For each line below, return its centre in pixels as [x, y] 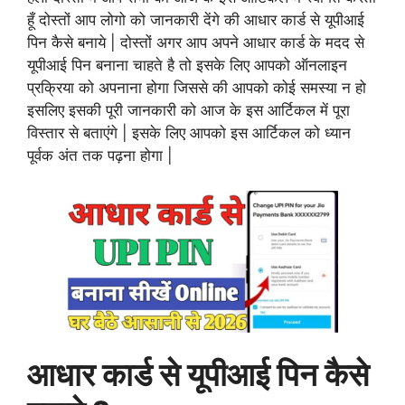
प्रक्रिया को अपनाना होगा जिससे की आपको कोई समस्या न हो [197, 88]
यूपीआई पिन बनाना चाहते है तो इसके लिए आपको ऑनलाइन [187, 66]
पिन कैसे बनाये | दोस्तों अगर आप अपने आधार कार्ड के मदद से [196, 43]
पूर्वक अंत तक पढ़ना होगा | [100, 156]
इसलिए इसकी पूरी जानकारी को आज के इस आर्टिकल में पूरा [188, 111]
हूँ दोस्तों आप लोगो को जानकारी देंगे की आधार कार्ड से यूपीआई [196, 20]
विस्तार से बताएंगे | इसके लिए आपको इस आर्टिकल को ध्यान [189, 133]
